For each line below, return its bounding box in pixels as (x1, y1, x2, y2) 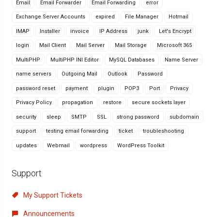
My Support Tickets (22, 191, 82, 199)
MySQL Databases (109, 56, 155, 63)
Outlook (108, 71, 127, 77)
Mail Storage (115, 42, 147, 48)
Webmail (47, 142, 70, 149)
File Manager (125, 14, 158, 20)
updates (16, 142, 37, 149)
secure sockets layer (132, 99, 186, 106)
